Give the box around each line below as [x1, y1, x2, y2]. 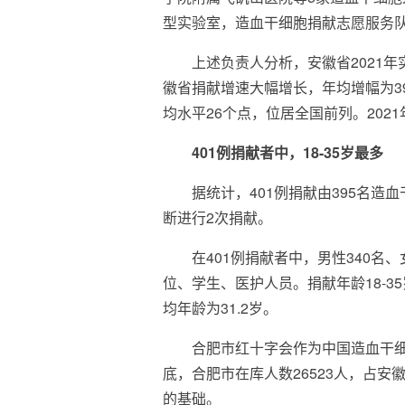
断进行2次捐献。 [163, 207, 273, 229]
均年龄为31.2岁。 [163, 297, 278, 319]
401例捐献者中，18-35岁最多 [192, 142, 384, 164]
